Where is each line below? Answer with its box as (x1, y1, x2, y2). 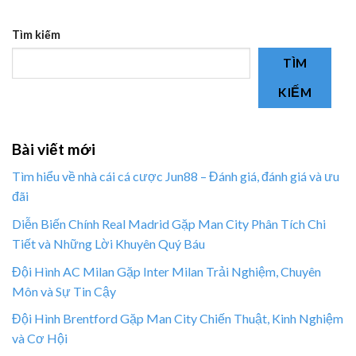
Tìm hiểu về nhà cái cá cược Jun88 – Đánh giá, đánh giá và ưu (12, 168, 339, 184)
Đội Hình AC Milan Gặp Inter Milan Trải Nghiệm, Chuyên (12, 263, 321, 279)
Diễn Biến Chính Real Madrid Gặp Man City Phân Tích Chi (12, 215, 326, 231)
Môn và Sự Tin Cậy (12, 283, 116, 299)
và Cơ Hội (12, 331, 68, 346)
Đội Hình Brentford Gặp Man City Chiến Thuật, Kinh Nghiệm (12, 311, 343, 327)
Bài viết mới (12, 139, 95, 158)
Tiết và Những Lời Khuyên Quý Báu (12, 235, 205, 251)
